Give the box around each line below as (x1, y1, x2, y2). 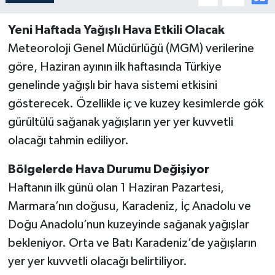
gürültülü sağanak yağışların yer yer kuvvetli (7, 116, 233, 129)
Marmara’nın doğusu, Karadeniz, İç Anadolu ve (7, 200, 251, 213)
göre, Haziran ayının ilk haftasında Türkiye (7, 61, 222, 74)
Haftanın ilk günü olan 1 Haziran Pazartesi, (7, 182, 224, 195)
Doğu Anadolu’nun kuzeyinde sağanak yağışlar (7, 219, 249, 231)
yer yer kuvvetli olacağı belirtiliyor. (7, 255, 187, 268)
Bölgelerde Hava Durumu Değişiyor (7, 163, 209, 176)
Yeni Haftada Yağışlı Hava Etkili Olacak (7, 24, 225, 37)
